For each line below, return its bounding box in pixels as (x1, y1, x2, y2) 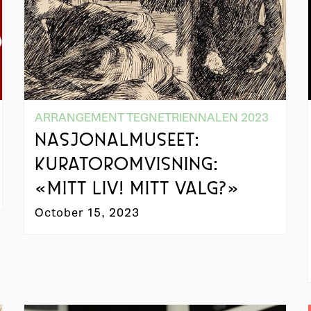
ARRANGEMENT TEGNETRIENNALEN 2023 (34, 110, 269, 125)
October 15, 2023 (34, 205, 140, 220)
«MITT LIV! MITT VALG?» (34, 180, 239, 199)
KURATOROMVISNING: (34, 156, 219, 174)
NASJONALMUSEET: (34, 132, 200, 150)
